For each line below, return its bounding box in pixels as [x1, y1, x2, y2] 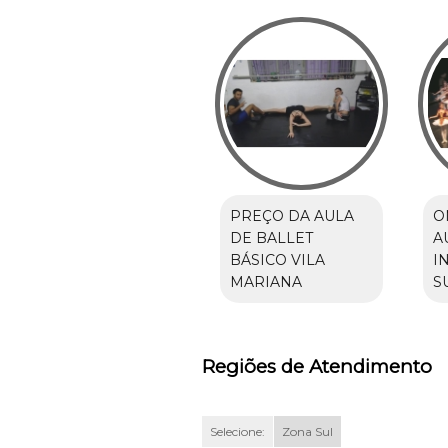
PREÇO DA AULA [229, 207, 354, 226]
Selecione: [209, 423, 265, 439]
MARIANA [229, 273, 302, 292]
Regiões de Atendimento [201, 355, 432, 379]
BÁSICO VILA [229, 251, 325, 270]
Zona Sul [281, 423, 333, 439]
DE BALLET [229, 229, 313, 248]
